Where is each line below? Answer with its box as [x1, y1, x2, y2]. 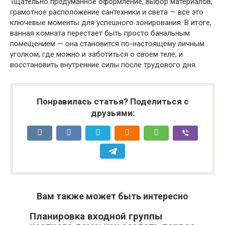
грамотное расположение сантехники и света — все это [10, 8, 203, 17]
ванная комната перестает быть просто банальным [10, 29, 190, 38]
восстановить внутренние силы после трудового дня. [10, 60, 197, 70]
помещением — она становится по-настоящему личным [10, 39, 204, 49]
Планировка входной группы [30, 210, 162, 222]
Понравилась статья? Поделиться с [36, 96, 189, 107]
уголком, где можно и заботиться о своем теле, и [10, 50, 183, 59]
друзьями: [90, 108, 135, 119]
